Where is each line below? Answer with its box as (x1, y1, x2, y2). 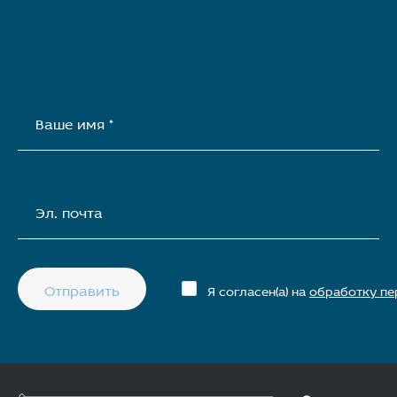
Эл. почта (35, 199, 103, 222)
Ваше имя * (35, 111, 113, 133)
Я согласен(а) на (207, 278, 309, 300)
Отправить (44, 277, 120, 300)
